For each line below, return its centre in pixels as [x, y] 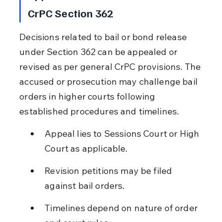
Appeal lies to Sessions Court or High [123, 133]
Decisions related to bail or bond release [104, 37]
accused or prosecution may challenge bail [110, 81]
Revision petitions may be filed [110, 170]
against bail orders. [85, 185]
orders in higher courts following [88, 96]
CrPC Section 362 [70, 13]
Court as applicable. [86, 148]
